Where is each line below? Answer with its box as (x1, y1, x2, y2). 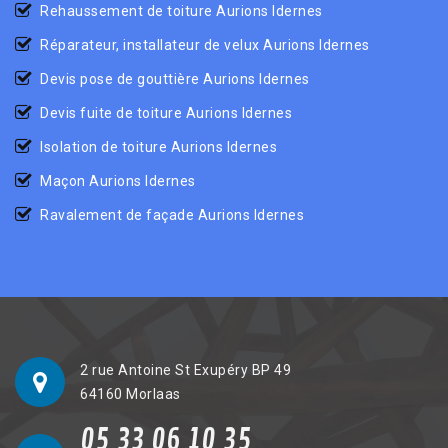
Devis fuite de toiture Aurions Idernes (40, 104, 292, 121)
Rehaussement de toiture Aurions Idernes (40, 2, 323, 19)
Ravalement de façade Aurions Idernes (40, 206, 304, 223)
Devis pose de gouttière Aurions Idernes (40, 70, 310, 87)
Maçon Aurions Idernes (40, 172, 196, 189)
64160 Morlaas (80, 385, 181, 402)
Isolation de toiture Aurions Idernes (40, 138, 277, 155)
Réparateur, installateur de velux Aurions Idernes (40, 36, 370, 53)
